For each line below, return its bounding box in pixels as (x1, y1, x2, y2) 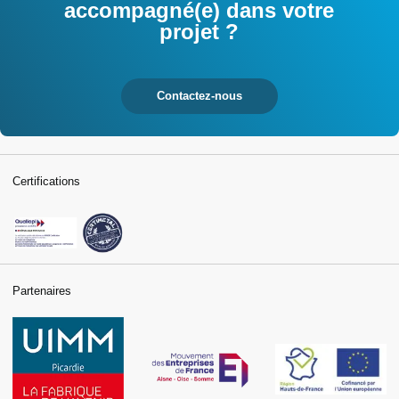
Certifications (12, 174, 80, 188)
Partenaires (12, 283, 71, 297)
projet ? (159, 19, 240, 44)
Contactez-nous (157, 88, 242, 102)
